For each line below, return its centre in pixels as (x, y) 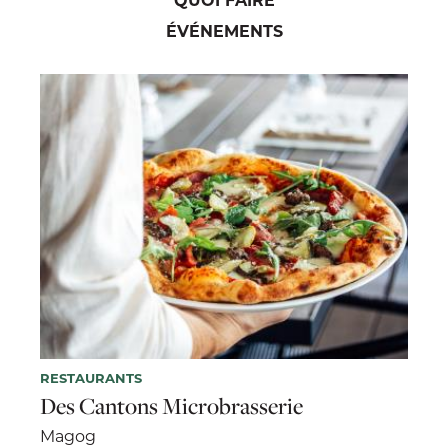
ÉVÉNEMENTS (224, 30)
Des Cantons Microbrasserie (171, 405)
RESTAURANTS (91, 377)
